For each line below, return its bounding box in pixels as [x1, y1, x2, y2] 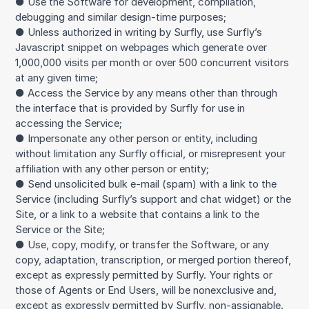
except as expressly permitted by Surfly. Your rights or [15, 268, 273, 281]
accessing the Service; [15, 117, 123, 130]
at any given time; [15, 71, 99, 84]
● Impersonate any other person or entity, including [15, 132, 258, 145]
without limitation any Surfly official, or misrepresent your [15, 147, 286, 160]
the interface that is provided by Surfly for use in [15, 101, 246, 114]
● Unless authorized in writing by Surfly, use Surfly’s [15, 26, 263, 39]
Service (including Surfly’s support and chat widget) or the [15, 192, 292, 206]
